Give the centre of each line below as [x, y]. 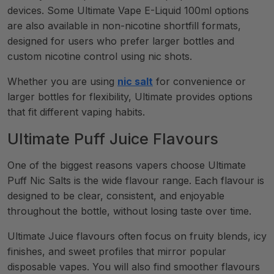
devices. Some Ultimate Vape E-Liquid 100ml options [128, 10]
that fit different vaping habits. [76, 112]
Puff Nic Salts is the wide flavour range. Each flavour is [136, 180]
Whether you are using [62, 81]
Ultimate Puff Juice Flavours [113, 139]
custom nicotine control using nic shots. [100, 56]
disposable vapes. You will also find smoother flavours [134, 267]
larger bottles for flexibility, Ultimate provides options [130, 97]
